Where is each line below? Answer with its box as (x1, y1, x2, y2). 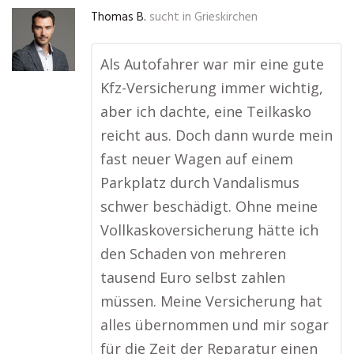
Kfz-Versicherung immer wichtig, (100, 78, 323, 97)
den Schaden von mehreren (100, 244, 286, 263)
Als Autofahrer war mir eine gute (100, 55, 324, 73)
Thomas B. (91, 8, 146, 27)
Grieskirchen (194, 8, 258, 27)
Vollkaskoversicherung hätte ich (100, 220, 318, 239)
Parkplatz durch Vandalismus (100, 173, 299, 192)
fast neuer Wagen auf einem (100, 149, 293, 168)
